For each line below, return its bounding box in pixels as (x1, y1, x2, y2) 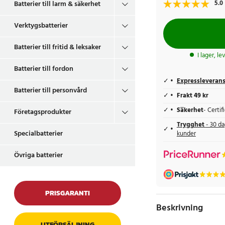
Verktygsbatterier (14, 20, 68, 32)
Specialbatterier (14, 128, 63, 140)
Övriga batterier (14, 150, 63, 161)
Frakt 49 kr (176, 90, 208, 101)
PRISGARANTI (45, 188, 90, 198)
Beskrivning (156, 200, 203, 215)
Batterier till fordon (14, 63, 73, 75)
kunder (176, 129, 196, 139)
